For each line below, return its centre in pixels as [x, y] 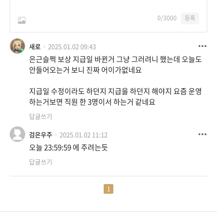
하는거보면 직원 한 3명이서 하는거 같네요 [92, 102]
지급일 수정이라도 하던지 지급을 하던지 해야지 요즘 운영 [116, 91]
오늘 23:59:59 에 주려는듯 [69, 147]
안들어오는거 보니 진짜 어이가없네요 [85, 70]
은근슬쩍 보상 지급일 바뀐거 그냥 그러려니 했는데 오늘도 [116, 59]
